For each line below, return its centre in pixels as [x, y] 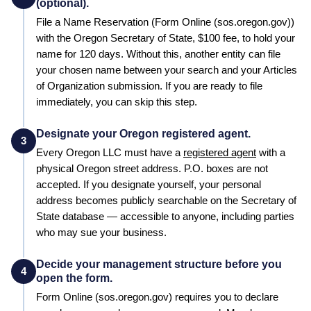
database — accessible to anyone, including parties [177, 216]
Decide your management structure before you [159, 264]
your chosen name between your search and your [150, 70]
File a [50, 22]
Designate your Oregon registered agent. [143, 133]
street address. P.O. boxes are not [189, 168]
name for [58, 54]
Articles [280, 70]
